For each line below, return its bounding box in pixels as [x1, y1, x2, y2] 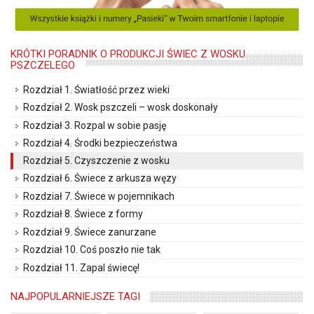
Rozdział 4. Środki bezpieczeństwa [23, 137, 177, 149]
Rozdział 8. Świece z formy [23, 208, 143, 220]
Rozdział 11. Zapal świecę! [23, 261, 139, 273]
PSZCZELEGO [11, 58, 75, 71]
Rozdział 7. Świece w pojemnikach [23, 190, 175, 202]
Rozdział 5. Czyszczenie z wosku [23, 155, 170, 167]
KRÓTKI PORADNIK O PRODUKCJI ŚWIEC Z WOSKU [11, 47, 245, 60]
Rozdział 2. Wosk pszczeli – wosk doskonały [23, 102, 218, 114]
